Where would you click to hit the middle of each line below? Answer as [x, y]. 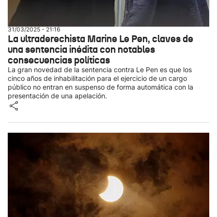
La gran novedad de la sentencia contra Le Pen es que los [100, 70]
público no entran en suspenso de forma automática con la [101, 87]
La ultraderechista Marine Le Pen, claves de [101, 39]
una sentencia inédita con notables [81, 49]
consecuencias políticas [59, 60]
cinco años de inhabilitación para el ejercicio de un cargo [97, 78]
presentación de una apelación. [57, 96]
